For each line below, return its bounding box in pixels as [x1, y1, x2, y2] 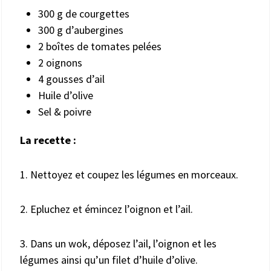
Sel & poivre [38, 104, 91, 119]
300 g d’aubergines [38, 22, 123, 37]
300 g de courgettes [38, 6, 129, 21]
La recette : [20, 132, 76, 147]
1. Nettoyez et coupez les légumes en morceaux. [20, 167, 238, 181]
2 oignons [38, 55, 82, 70]
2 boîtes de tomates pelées [38, 39, 162, 53]
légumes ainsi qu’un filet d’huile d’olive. [20, 252, 198, 267]
